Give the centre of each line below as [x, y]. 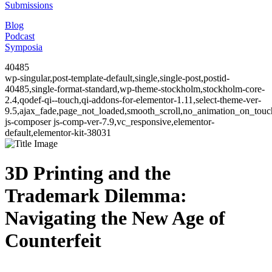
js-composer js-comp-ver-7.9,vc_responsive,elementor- [110, 122]
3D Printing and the [88, 173]
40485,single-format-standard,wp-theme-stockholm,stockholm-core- [135, 89]
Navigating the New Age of [115, 218]
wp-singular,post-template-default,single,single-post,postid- [117, 78]
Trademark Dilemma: [96, 196]
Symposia [24, 47]
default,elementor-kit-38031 [58, 133]
